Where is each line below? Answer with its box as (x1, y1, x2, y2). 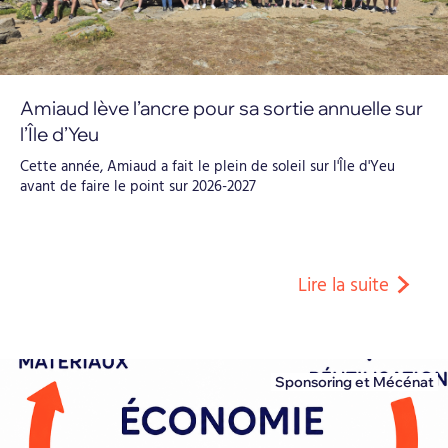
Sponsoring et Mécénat (275, 372, 434, 391)
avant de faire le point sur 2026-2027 (20, 174, 256, 199)
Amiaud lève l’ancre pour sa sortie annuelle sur (20, 95, 423, 120)
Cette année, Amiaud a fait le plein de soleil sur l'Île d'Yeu (20, 154, 395, 179)
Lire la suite (298, 270, 390, 301)
